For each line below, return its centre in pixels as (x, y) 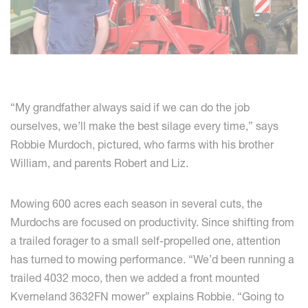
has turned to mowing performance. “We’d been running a (152, 260)
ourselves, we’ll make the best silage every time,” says (144, 126)
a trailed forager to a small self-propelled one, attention (145, 241)
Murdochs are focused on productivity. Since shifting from (152, 222)
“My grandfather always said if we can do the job (130, 108)
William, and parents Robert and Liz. (99, 163)
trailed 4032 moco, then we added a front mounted (135, 278)
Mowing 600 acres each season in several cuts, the (136, 204)
